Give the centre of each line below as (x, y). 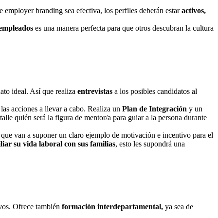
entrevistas (96, 91)
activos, (194, 11)
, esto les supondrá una (150, 144)
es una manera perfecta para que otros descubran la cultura (123, 28)
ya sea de (179, 207)
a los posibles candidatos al (156, 91)
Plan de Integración (154, 109)
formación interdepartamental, (113, 207)
